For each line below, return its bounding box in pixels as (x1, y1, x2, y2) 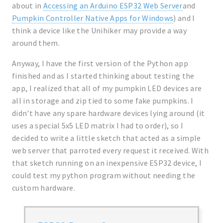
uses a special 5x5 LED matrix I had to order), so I (12, 120, 184, 131)
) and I (173, 13, 195, 23)
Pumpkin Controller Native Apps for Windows (12, 13, 174, 23)
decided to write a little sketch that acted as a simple (12, 133, 201, 143)
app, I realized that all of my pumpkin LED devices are (12, 83, 202, 94)
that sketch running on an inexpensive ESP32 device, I (12, 158, 202, 168)
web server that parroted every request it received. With (12, 145, 209, 156)
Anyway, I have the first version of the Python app (12, 58, 189, 69)
